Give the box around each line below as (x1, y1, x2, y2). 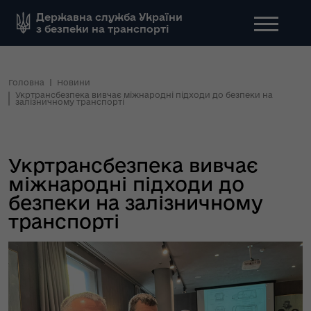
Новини (57, 78, 90, 87)
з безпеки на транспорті (36, 23, 169, 35)
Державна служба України (36, 11, 183, 23)
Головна (8, 78, 44, 87)
